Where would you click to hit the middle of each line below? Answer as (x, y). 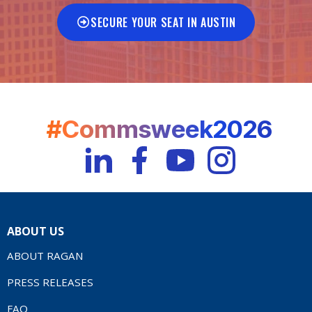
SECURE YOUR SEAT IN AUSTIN (163, 22)
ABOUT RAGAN (45, 255)
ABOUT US (36, 231)
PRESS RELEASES (50, 282)
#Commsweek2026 (159, 128)
